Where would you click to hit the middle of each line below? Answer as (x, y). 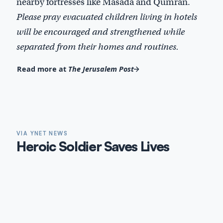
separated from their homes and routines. (98, 47)
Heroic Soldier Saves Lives (93, 146)
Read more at (43, 69)
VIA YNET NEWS (42, 133)
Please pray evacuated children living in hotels (107, 17)
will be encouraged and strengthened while (101, 32)
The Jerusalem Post (101, 69)
